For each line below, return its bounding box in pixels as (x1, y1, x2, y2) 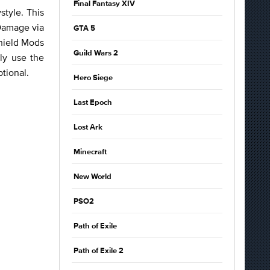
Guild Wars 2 (74, 49, 118, 57)
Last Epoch (74, 99, 112, 107)
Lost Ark (74, 124, 102, 131)
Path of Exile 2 (74, 247, 124, 255)
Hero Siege (74, 74, 113, 82)
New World (74, 173, 111, 181)
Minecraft (74, 148, 107, 156)
